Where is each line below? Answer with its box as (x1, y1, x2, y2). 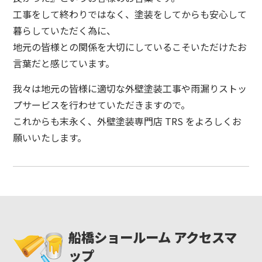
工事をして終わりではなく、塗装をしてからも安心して (13, 7, 247, 21)
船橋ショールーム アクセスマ (68, 227, 237, 246)
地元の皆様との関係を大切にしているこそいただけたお (13, 40, 247, 54)
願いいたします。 (13, 130, 87, 144)
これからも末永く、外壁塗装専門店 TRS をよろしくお (13, 114, 242, 128)
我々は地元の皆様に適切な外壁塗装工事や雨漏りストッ (13, 81, 247, 95)
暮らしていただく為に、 (13, 23, 116, 37)
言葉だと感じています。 (13, 56, 115, 70)
